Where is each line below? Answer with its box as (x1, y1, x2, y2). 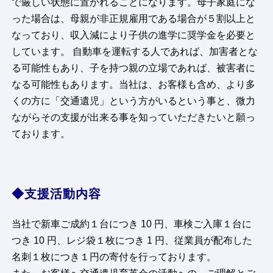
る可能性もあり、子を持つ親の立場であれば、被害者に (12, 63, 256, 74)
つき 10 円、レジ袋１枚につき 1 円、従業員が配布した (12, 235, 253, 246)
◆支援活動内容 (12, 187, 102, 201)
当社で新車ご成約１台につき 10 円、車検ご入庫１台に (12, 219, 252, 230)
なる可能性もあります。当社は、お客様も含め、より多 (12, 79, 256, 90)
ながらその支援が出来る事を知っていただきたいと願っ (12, 112, 256, 123)
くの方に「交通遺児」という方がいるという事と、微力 (12, 96, 256, 107)
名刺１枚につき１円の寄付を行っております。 (12, 252, 217, 263)
